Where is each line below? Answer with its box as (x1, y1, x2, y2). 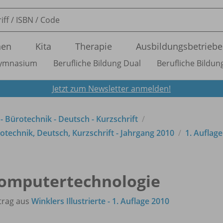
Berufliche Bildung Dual (53, 58, 141, 69)
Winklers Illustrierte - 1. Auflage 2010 (31, 195, 169, 207)
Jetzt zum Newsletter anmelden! (52, 83, 171, 94)
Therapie (75, 40, 112, 52)
